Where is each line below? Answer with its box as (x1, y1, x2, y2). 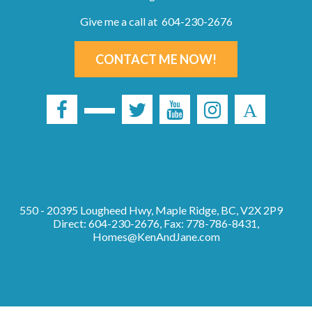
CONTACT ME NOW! (95, 52, 217, 67)
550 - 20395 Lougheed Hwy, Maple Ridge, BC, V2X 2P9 (19, 203, 283, 217)
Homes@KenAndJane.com (92, 230, 220, 243)
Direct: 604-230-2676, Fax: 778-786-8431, (53, 217, 259, 230)
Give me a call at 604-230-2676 (79, 15, 233, 28)
